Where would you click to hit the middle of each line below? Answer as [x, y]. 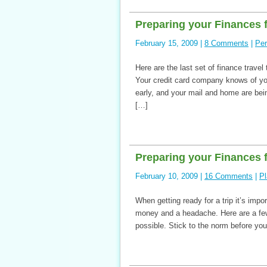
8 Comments [226, 43]
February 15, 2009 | [170, 43]
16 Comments [229, 176]
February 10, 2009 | [170, 176]
